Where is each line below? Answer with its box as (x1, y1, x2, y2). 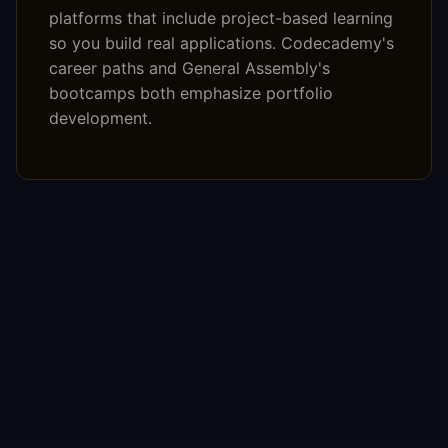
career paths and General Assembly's (49, 58, 330, 79)
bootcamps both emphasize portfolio (49, 83, 333, 104)
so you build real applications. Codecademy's (49, 33, 394, 54)
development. (49, 108, 152, 129)
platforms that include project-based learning (49, 8, 393, 29)
